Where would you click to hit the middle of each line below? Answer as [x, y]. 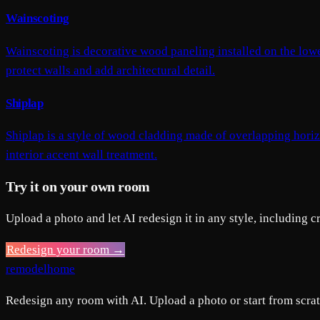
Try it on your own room [78, 186]
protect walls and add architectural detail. [110, 70]
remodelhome [40, 269]
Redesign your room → [65, 249]
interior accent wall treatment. [81, 155]
